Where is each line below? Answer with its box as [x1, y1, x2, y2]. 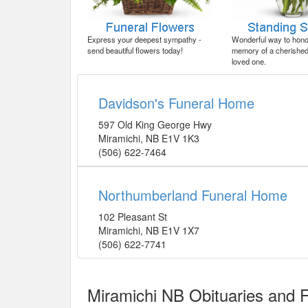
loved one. [232, 56, 266, 67]
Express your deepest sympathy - [87, 34, 201, 45]
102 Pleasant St [98, 210, 167, 224]
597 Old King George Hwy [98, 118, 212, 132]
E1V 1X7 [162, 223, 199, 238]
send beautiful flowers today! [87, 45, 183, 56]
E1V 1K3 [162, 131, 199, 146]
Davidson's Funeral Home [98, 93, 254, 113]
